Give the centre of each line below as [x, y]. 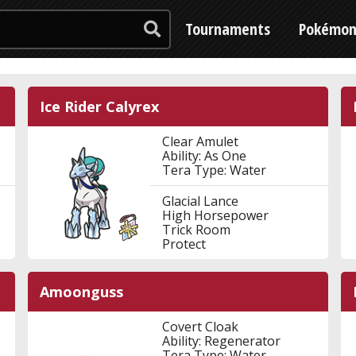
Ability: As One [204, 156]
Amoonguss [81, 292]
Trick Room [196, 230]
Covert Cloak [200, 327]
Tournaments [228, 29]
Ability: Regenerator [221, 341]
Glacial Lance [200, 201]
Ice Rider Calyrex [99, 106]
